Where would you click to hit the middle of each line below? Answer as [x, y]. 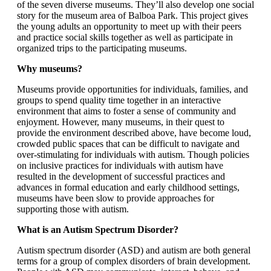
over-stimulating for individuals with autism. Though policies [133, 154]
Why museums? [50, 68]
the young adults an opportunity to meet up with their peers [129, 26]
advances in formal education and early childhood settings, [128, 187]
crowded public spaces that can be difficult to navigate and [128, 143]
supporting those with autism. [73, 209]
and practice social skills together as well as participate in [125, 37]
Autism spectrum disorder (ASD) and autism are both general [134, 250]
